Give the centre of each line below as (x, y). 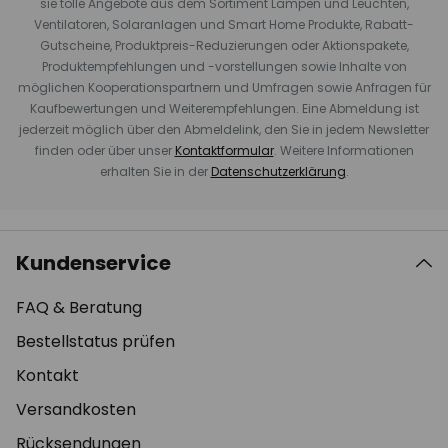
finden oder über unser (104, 150)
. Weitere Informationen (343, 150)
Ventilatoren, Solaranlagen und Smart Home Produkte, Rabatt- (224, 24)
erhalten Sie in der (155, 171)
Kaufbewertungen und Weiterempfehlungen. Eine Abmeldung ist (224, 108)
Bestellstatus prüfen (95, 341)
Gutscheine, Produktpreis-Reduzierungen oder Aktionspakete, (224, 45)
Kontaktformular (224, 150)
